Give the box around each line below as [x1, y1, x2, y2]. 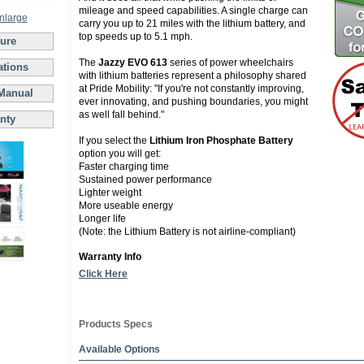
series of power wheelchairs [167, 57, 293, 68]
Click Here [79, 268, 128, 279]
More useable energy [79, 200, 173, 211]
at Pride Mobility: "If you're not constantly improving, [79, 83, 304, 94]
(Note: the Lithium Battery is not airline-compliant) [79, 226, 296, 237]
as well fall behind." [79, 109, 164, 120]
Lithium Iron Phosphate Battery [149, 135, 293, 146]
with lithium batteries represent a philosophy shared [79, 70, 306, 81]
